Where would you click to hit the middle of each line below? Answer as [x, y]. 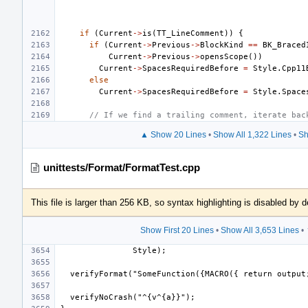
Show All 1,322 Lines [252, 134]
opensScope [224, 56]
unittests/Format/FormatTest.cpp [122, 167]
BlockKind [222, 45]
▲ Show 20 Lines [173, 134]
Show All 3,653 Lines [260, 230]
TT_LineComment [190, 33]
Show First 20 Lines [177, 230]
